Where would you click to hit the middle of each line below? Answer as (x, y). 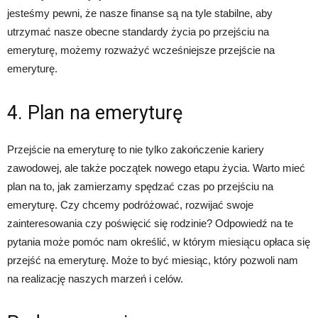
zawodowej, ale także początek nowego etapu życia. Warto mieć (156, 168)
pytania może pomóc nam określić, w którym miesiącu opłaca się (159, 242)
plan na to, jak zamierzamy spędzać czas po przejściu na (140, 187)
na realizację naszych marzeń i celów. (95, 279)
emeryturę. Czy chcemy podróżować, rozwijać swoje (130, 205)
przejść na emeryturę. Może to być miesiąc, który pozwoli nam (153, 261)
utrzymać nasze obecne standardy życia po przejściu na (138, 32)
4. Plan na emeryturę (95, 113)
